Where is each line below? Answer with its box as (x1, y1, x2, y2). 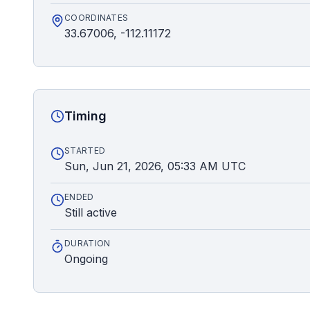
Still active (64, 206, 117, 219)
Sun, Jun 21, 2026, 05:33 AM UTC (64, 159, 246, 173)
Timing (64, 109, 107, 123)
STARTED (64, 145, 106, 156)
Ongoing (64, 252, 108, 266)
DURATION (64, 238, 111, 248)
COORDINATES (64, 12, 129, 23)
